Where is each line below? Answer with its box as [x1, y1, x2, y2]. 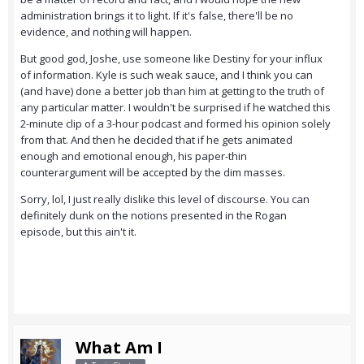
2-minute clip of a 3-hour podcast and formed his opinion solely [20, 116, 331, 132]
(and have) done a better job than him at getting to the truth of [20, 84, 324, 99]
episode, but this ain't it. [20, 224, 136, 240]
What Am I [76, 336, 162, 359]
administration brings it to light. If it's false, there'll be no [20, 8, 293, 24]
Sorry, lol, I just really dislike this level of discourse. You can [20, 192, 310, 207]
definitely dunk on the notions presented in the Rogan [20, 208, 287, 223]
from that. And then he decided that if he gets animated [20, 132, 292, 148]
